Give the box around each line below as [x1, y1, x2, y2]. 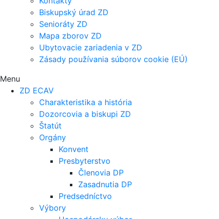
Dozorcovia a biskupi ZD [39, 109, 131, 119]
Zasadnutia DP [78, 179, 132, 189]
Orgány [39, 132, 66, 142]
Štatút [39, 120, 62, 131]
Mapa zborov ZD [39, 30, 102, 41]
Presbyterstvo [59, 155, 110, 166]
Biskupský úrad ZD [39, 7, 109, 17]
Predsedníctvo [59, 191, 112, 201]
